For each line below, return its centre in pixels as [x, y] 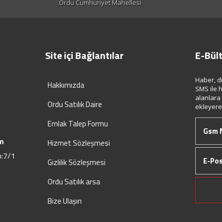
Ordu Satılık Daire [75, 104]
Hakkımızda [66, 85]
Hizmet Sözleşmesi [79, 143]
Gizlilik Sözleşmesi [76, 162]
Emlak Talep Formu [78, 124]
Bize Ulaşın [64, 201]
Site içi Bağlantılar [84, 55]
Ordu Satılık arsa [74, 182]
